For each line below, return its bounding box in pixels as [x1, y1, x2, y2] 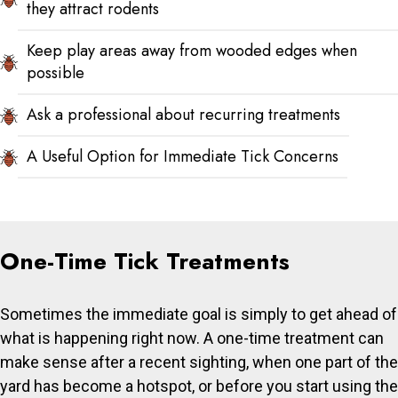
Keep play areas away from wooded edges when [27, 39, 357, 63]
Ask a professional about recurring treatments [27, 103, 340, 127]
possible [27, 61, 84, 85]
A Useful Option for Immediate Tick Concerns [27, 145, 338, 169]
